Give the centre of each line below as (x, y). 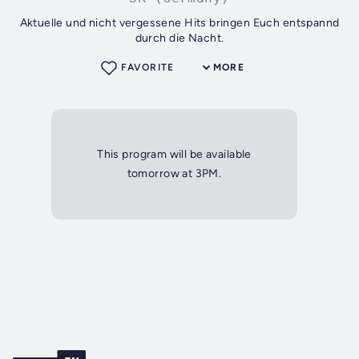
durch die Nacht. (179, 38)
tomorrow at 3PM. (174, 174)
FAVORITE (147, 68)
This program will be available (174, 155)
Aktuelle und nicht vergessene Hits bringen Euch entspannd (179, 23)
